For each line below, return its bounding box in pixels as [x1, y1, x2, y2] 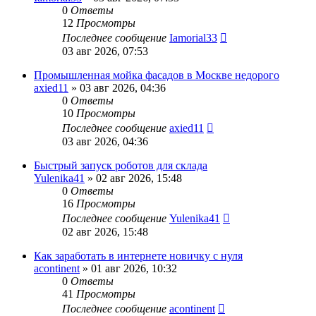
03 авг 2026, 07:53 [62, 45, 148, 58]
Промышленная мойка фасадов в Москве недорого [34, 69, 279, 82]
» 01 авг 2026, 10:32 [80, 262, 177, 275]
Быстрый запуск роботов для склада [34, 159, 207, 172]
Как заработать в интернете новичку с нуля [34, 250, 243, 262]
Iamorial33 [169, 32, 217, 44]
